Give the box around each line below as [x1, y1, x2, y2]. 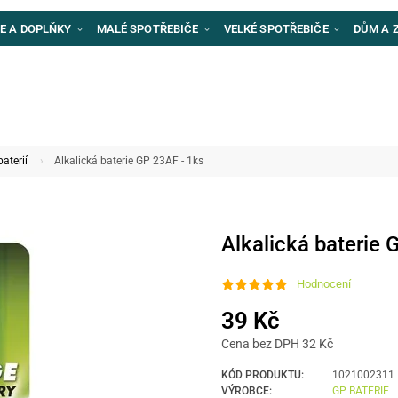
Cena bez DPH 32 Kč [221, 337, 333, 351]
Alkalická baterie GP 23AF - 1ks [53, 155, 203, 167]
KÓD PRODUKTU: [221, 369, 304, 381]
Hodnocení [297, 277, 351, 291]
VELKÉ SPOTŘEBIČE [223, 21, 331, 36]
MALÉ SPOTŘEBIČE [96, 21, 202, 36]
